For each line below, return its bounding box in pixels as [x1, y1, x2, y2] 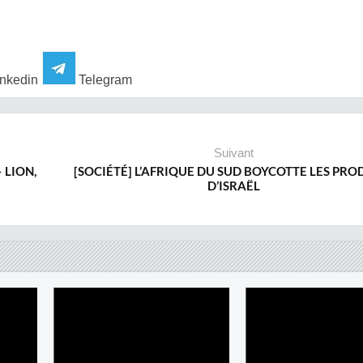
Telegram [75, 73, 132, 87]
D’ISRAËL [207, 178, 260, 193]
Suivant [213, 146, 254, 160]
